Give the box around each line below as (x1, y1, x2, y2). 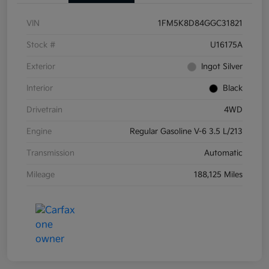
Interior (26, 83, 53, 94)
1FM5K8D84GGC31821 (158, 19, 243, 29)
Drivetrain (26, 105, 62, 115)
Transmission (26, 148, 74, 159)
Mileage (26, 170, 55, 180)
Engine (26, 127, 52, 137)
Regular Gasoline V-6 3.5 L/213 (130, 127, 243, 137)
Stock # (26, 40, 56, 50)
